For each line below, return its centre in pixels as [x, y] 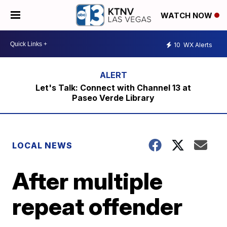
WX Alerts [197, 45]
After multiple [88, 181]
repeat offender [98, 206]
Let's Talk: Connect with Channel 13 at [113, 88]
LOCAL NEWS [43, 145]
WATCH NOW [187, 16]
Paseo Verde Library [113, 98]
